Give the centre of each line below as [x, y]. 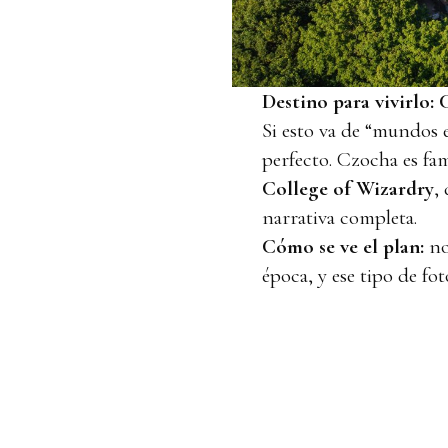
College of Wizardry [348, 189]
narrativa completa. [339, 218]
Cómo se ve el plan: [343, 247]
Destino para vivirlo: [348, 102]
